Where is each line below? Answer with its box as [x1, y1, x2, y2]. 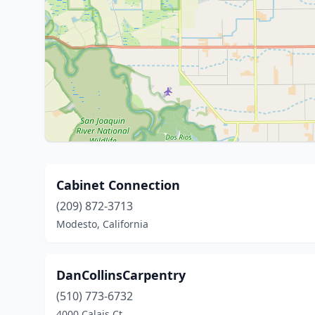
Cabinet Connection [56, 176, 180, 193]
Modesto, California [56, 217, 148, 231]
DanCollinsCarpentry [56, 266, 186, 283]
